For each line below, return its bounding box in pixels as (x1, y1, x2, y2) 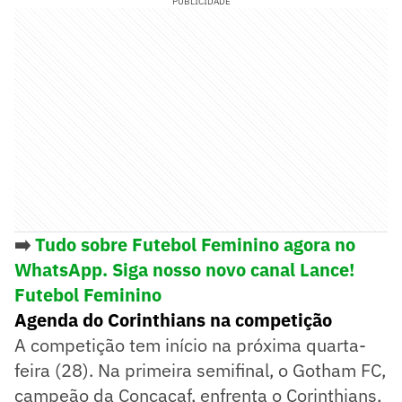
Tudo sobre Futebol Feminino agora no (35, 232, 355, 257)
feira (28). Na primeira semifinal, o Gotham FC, (14, 357, 386, 382)
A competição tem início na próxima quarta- (14, 332, 366, 357)
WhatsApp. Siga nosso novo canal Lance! (14, 257, 354, 282)
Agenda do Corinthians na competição (14, 307, 332, 332)
